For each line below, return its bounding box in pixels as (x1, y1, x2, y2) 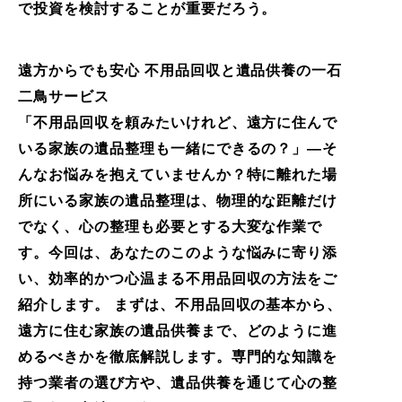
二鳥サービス (18, 88, 109, 104)
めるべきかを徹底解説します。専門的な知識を (18, 348, 338, 364)
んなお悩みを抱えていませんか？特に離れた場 (18, 166, 338, 182)
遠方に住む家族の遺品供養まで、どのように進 (18, 322, 338, 338)
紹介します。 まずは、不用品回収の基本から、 (18, 296, 343, 312)
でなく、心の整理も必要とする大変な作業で (18, 218, 323, 234)
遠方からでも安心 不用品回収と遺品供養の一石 (18, 62, 343, 78)
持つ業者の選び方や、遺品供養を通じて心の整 (18, 374, 338, 390)
